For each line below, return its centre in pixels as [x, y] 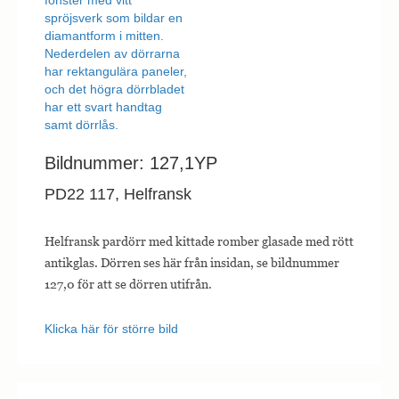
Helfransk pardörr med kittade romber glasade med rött [199, 241]
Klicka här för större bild [111, 329]
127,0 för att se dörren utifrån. [128, 284]
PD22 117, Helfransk [118, 195]
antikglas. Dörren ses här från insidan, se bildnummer [192, 263]
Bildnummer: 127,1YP [131, 163]
